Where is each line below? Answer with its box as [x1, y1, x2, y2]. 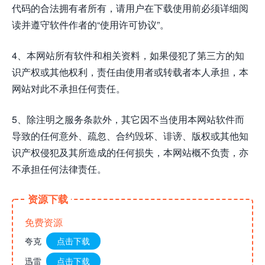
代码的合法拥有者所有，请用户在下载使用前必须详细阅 [12, 1, 248, 15]
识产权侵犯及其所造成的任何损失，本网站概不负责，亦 [12, 146, 248, 159]
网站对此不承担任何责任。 [12, 82, 125, 95]
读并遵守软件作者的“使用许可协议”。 [12, 18, 169, 31]
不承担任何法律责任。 [12, 162, 106, 176]
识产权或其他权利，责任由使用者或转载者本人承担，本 [12, 65, 248, 79]
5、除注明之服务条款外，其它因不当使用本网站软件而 [12, 112, 244, 126]
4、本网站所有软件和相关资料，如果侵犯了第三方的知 [12, 49, 244, 62]
